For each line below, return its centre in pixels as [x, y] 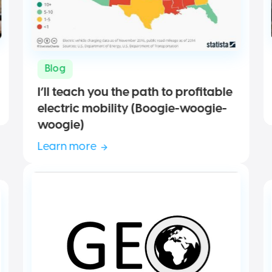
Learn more [67, 148]
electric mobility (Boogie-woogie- [132, 109]
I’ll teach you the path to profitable [135, 93]
